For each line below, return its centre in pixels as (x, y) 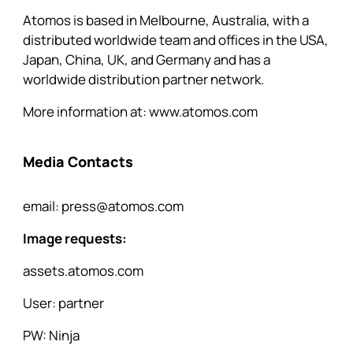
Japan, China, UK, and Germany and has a (146, 59)
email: (42, 206)
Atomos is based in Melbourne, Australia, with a (165, 20)
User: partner (63, 303)
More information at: (85, 111)
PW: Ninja (51, 335)
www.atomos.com (203, 111)
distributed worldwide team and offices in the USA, (175, 40)
